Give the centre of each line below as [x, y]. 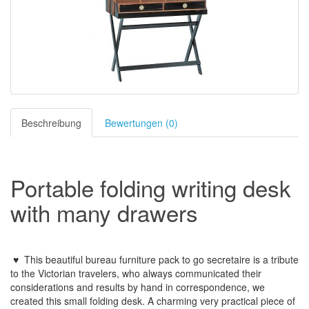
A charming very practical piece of [221, 301]
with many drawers [104, 212]
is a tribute [275, 259]
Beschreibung [51, 123]
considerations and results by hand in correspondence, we [138, 287]
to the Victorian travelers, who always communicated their [136, 273]
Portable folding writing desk [151, 187]
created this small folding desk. [78, 301]
